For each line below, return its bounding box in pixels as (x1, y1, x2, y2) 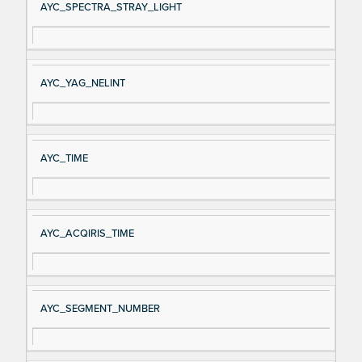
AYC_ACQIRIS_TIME (40, 226, 134, 240)
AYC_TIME (40, 151, 88, 165)
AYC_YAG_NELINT (40, 76, 125, 90)
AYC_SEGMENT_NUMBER (40, 302, 160, 316)
